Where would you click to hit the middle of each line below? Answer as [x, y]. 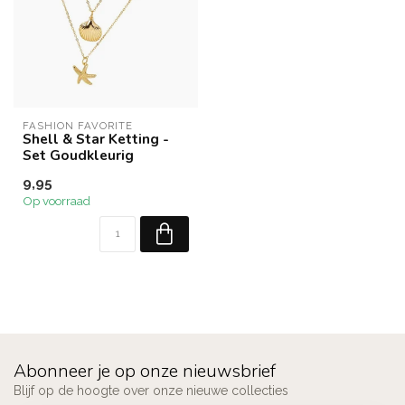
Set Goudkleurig [78, 155]
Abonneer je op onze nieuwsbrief [145, 371]
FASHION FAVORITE [78, 126]
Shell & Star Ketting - [96, 139]
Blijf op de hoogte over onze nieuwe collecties [151, 391]
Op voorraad [57, 201]
